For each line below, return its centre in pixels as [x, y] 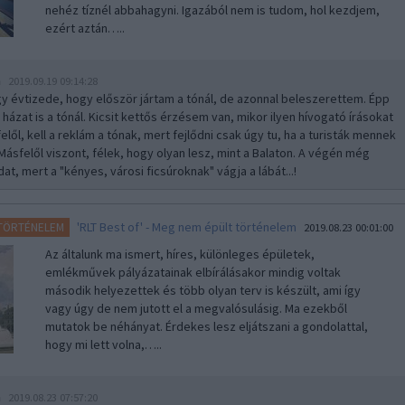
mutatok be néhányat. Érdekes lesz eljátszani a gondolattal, [206, 326]
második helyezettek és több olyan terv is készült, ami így [202, 290]
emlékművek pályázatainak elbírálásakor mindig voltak [193, 272]
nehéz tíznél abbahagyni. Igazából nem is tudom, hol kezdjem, [212, 10]
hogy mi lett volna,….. [103, 344]
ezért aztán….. [85, 28]
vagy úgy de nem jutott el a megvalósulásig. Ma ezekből [196, 308]
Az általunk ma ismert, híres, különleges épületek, [179, 254]
